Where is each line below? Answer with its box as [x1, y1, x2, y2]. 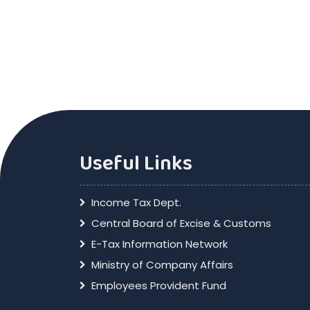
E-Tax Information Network [91, 237, 228, 251]
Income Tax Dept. [91, 195, 181, 210]
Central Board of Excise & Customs [91, 216, 271, 230]
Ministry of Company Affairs [91, 257, 233, 272]
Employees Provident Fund [91, 278, 226, 293]
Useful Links [79, 147, 192, 180]
